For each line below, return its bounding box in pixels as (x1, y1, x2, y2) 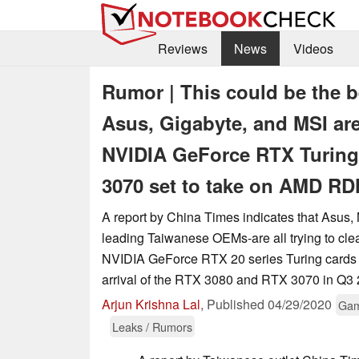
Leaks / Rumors (112, 317, 192, 335)
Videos (292, 39, 333, 58)
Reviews (157, 39, 208, 58)
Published (207, 294, 268, 313)
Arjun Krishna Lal (102, 294, 200, 313)
